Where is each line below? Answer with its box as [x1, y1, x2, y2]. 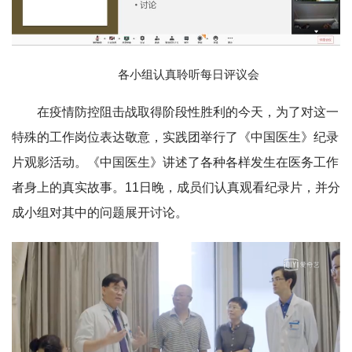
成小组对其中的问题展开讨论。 [12, 206, 188, 220]
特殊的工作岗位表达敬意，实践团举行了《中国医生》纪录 [12, 130, 339, 145]
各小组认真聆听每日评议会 [118, 68, 259, 82]
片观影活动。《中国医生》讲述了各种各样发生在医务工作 [12, 156, 339, 170]
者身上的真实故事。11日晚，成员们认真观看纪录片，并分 [12, 181, 340, 195]
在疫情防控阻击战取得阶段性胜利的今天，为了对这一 [37, 105, 339, 119]
